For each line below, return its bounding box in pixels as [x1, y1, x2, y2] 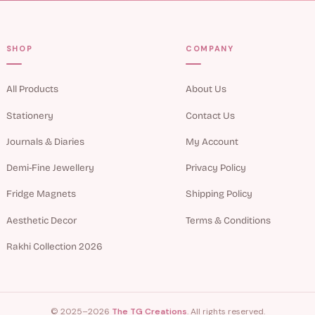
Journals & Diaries [6, 135, 84, 148]
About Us [185, 83, 226, 96]
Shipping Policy [185, 188, 252, 200]
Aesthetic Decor [6, 214, 77, 226]
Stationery [6, 109, 53, 122]
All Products [6, 83, 58, 96]
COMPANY [185, 44, 234, 54]
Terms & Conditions [185, 214, 271, 226]
